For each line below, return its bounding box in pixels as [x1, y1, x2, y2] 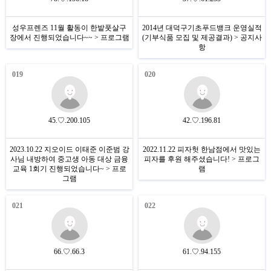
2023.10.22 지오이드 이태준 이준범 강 [9, 145, 129, 154]
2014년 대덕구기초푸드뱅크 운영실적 [142, 24, 262, 32]
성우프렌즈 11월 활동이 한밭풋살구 [12, 24, 126, 32]
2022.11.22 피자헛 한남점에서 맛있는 [143, 145, 261, 154]
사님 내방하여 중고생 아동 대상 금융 [10, 155, 128, 163]
